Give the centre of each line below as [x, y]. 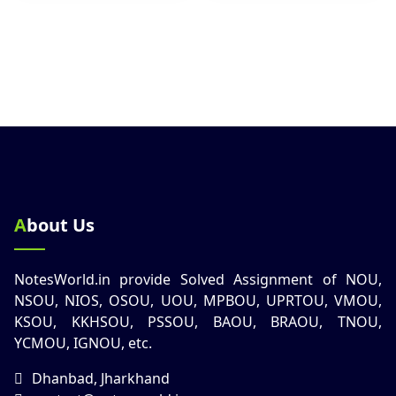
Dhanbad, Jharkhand [101, 378]
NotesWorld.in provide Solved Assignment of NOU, [198, 279]
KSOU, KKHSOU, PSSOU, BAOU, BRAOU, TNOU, [198, 321]
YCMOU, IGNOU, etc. [83, 343]
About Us [61, 225]
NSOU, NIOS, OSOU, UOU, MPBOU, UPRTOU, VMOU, [198, 300]
